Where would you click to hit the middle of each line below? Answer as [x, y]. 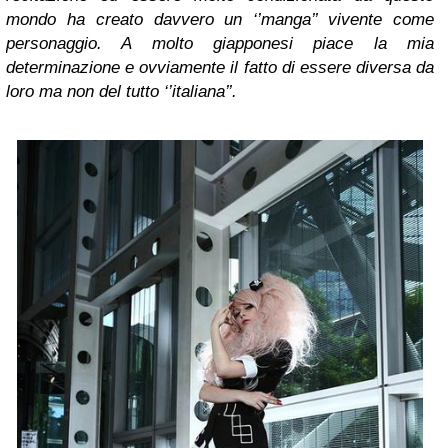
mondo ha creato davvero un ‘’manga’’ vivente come [220, 19]
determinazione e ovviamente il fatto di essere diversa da [220, 67]
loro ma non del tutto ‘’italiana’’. [121, 91]
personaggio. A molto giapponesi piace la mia [220, 43]
